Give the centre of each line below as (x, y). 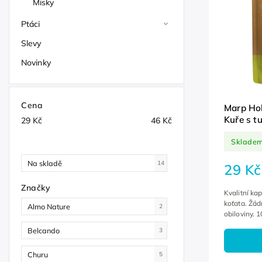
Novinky (36, 63)
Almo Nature (50, 206)
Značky (36, 187)
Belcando (44, 230)
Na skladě (45, 163)
